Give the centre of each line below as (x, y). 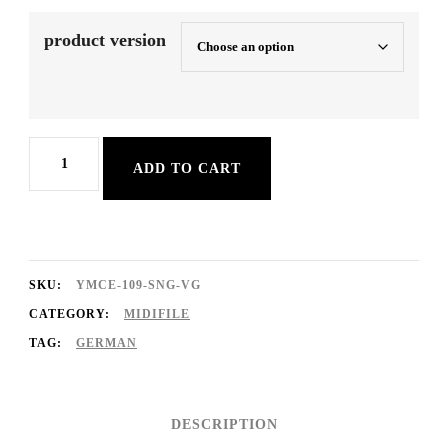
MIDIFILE (157, 314)
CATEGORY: (71, 314)
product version (105, 40)
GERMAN (106, 343)
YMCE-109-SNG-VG (138, 285)
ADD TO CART (187, 168)
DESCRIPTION (224, 424)
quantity (61, 218)
